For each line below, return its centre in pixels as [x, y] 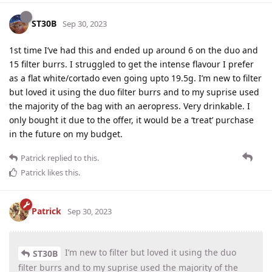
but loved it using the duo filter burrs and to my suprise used [134, 92]
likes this [62, 173]
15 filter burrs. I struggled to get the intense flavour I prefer [131, 64]
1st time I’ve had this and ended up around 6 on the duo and [134, 50]
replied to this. [72, 158]
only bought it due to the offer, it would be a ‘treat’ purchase [131, 120]
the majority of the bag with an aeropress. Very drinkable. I [130, 106]
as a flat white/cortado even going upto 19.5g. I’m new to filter [135, 78]
